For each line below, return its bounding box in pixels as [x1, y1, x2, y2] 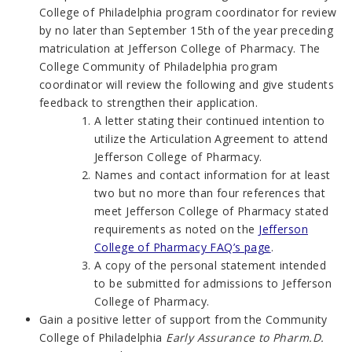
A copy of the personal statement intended [94, 257, 327, 273]
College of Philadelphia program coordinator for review [39, 4, 337, 20]
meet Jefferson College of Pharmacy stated [94, 203, 329, 218]
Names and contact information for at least [94, 167, 331, 182]
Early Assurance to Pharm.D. [166, 329, 324, 345]
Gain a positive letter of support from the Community [39, 311, 328, 327]
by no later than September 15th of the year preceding [39, 22, 334, 38]
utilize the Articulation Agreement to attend [94, 130, 328, 146]
